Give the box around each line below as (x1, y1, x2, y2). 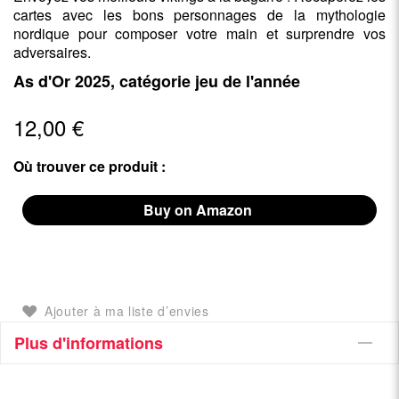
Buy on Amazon (143, 199, 256, 220)
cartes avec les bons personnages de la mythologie (13, 4, 386, 26)
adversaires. (13, 42, 91, 63)
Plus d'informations (14, 330, 163, 354)
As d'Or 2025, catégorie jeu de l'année (13, 69, 300, 94)
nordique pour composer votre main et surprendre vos (13, 23, 386, 45)
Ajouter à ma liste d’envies (45, 301, 209, 320)
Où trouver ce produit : (13, 155, 166, 176)
